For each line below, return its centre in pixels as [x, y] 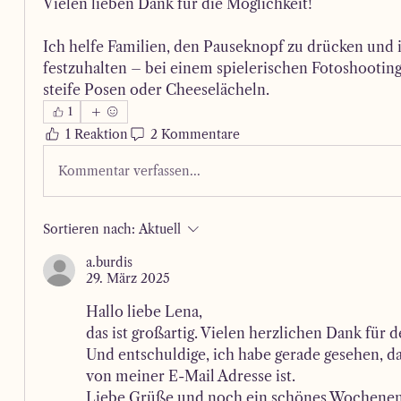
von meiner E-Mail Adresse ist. [193, 376]
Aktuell [160, 229]
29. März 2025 [128, 278]
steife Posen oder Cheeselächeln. [157, 90]
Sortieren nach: [90, 229]
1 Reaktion [97, 134]
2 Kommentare [196, 134]
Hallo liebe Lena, [146, 311]
